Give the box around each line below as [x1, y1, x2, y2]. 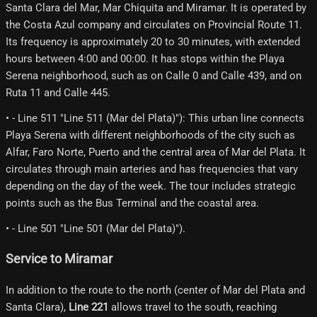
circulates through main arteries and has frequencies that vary [6, 162, 298, 175]
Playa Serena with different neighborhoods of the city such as [6, 128, 295, 142]
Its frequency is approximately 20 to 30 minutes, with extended [6, 35, 300, 48]
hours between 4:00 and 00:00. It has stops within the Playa [6, 52, 284, 65]
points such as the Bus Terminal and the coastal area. [6, 196, 259, 209]
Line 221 [69, 300, 108, 313]
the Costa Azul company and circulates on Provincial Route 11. [6, 18, 302, 31]
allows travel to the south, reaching [108, 300, 277, 313]
